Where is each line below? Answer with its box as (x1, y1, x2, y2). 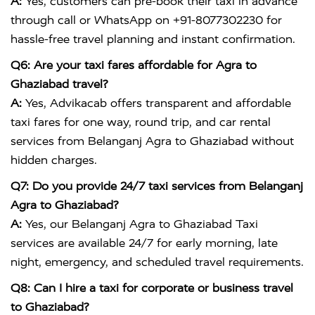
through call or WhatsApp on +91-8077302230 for (11, 13, 282, 27)
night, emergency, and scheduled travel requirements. (11, 255, 304, 269)
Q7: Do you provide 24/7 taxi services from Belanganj (11, 179, 303, 193)
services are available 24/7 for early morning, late (11, 236, 278, 250)
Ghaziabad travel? (11, 77, 108, 91)
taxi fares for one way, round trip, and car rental (11, 115, 271, 129)
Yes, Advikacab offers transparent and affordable (22, 96, 291, 110)
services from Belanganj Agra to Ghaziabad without (11, 134, 294, 148)
